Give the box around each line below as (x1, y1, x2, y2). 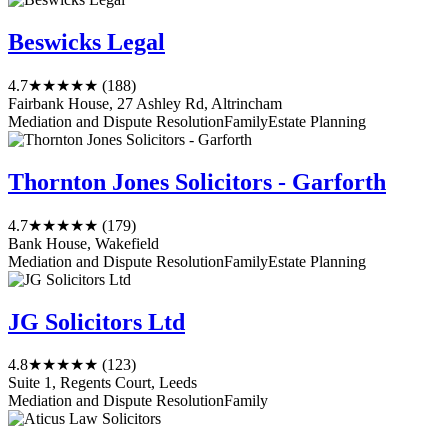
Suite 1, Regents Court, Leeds (8, 374, 197, 392)
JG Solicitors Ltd (8, 308, 185, 335)
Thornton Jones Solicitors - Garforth (8, 168, 386, 195)
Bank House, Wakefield (8, 234, 159, 252)
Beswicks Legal (8, 28, 165, 55)
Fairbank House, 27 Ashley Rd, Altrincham (8, 94, 282, 112)
